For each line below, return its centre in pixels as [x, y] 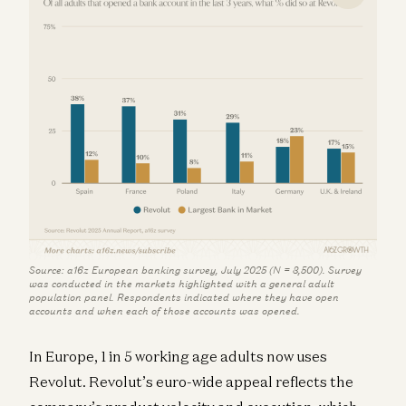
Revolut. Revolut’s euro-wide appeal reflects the [191, 381]
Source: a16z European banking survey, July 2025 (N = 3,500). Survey [195, 270]
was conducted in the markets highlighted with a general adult [182, 283]
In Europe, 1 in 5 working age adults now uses [178, 356]
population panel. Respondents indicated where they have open [184, 297]
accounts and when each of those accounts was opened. [164, 310]
